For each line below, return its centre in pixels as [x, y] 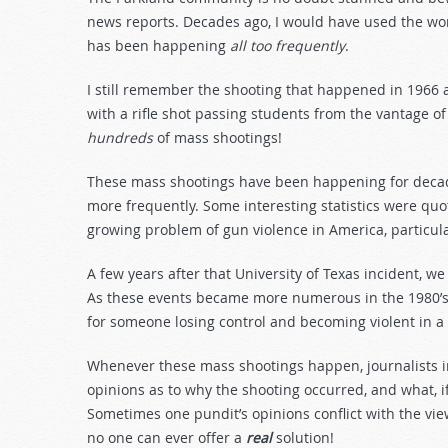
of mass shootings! [219, 137]
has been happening [158, 45]
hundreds [122, 137]
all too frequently [287, 45]
